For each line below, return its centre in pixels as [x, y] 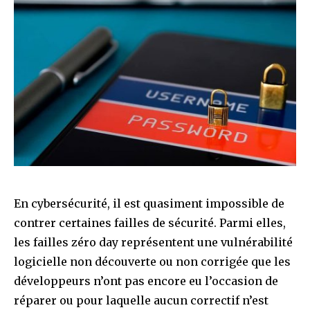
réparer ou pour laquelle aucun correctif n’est [141, 300]
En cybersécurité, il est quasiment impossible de [149, 203]
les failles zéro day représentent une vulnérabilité [153, 242]
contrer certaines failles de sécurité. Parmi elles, [150, 222]
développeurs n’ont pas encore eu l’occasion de [146, 281]
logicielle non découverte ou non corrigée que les [152, 261]
